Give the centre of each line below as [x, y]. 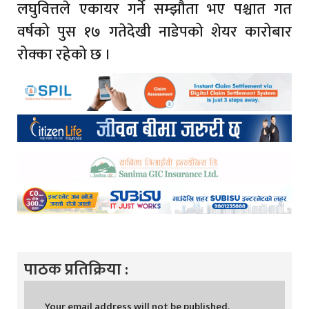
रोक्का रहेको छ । [64, 55]
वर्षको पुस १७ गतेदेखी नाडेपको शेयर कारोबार [154, 32]
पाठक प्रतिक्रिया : [76, 270]
